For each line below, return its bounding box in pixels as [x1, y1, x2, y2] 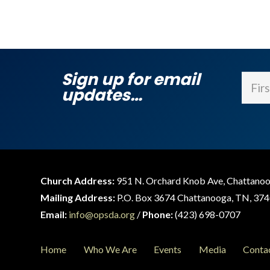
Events [154, 243, 182, 255]
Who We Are [83, 243, 137, 255]
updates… [61, 83, 142, 106]
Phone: [142, 209, 174, 220]
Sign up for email [61, 67, 200, 90]
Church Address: [40, 175, 115, 186]
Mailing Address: [40, 192, 116, 203]
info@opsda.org [69, 209, 136, 220]
